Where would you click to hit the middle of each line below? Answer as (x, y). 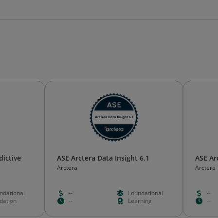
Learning (140, 201)
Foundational (145, 193)
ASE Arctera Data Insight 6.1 (103, 158)
